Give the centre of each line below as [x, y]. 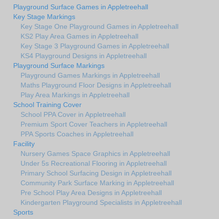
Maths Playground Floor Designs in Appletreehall [96, 85]
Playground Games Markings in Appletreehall [90, 75]
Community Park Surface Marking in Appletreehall [97, 183]
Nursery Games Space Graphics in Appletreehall [95, 153]
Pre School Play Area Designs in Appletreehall [91, 192]
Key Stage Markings [44, 16]
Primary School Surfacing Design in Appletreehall [96, 173]
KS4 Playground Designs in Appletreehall [84, 55]
